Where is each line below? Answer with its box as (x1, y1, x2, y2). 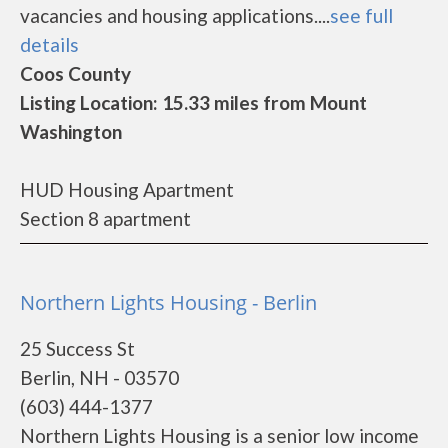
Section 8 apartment (20, 207, 191, 230)
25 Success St (20, 337, 135, 360)
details (20, 33, 79, 56)
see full (330, 4, 393, 27)
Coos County (20, 62, 131, 85)
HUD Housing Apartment (20, 178, 234, 201)
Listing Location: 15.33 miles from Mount (20, 91, 367, 114)
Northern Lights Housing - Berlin (20, 289, 317, 316)
